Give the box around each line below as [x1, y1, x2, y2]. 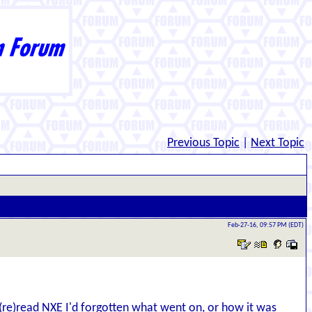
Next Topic [251, 136, 304, 150]
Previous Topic [167, 136, 240, 150]
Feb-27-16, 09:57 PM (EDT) [228, 221, 304, 229]
